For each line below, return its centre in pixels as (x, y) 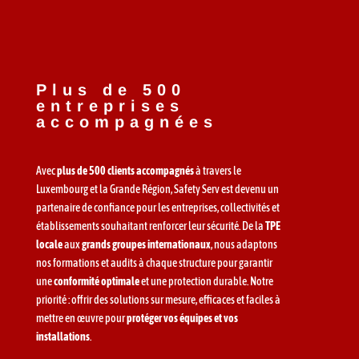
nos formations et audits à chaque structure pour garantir (154, 263)
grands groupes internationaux (146, 244)
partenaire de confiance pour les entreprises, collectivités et (157, 208)
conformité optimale (96, 281)
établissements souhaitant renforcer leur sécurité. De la (150, 226)
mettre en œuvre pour (81, 318)
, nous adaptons (244, 244)
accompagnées (127, 122)
